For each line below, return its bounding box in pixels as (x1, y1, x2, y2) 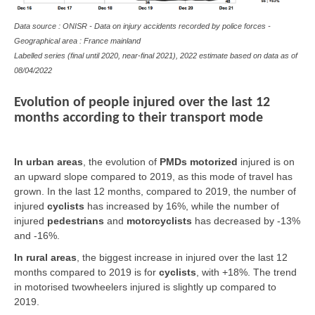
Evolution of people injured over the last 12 (14, 96, 270, 110)
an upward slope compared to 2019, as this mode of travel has (14, 171, 292, 183)
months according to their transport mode (14, 111, 263, 126)
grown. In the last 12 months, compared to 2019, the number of (14, 186, 296, 198)
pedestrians (47, 215, 104, 227)
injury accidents (123, 22, 176, 31)
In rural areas (14, 252, 77, 264)
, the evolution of (83, 156, 160, 168)
